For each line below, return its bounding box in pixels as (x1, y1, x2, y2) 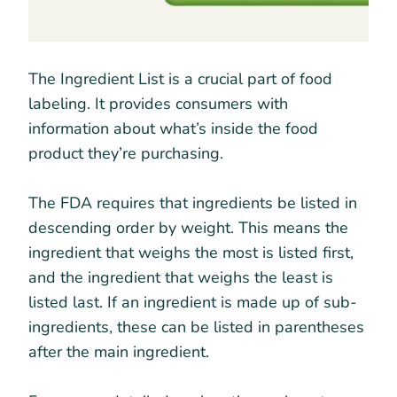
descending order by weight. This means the (28, 216, 348, 238)
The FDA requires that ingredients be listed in (28, 191, 357, 214)
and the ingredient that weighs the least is (28, 266, 333, 288)
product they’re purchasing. (28, 142, 228, 164)
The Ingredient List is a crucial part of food (28, 67, 332, 90)
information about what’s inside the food (28, 117, 318, 139)
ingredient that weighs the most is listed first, (28, 241, 354, 263)
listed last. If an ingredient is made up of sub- (28, 291, 357, 313)
